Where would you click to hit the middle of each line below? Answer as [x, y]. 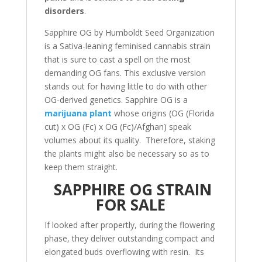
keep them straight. [81, 167]
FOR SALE [131, 205]
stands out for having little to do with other [125, 86]
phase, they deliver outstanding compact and [129, 238]
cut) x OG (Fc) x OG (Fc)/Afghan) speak [118, 127]
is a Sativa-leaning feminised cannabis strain [127, 46]
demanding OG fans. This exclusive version [125, 73]
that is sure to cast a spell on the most [117, 59]
